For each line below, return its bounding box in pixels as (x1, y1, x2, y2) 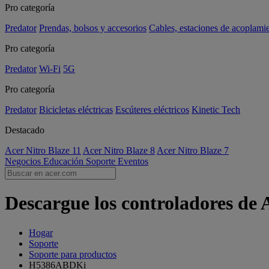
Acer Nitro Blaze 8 (83, 145, 155, 156)
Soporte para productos (29, 249, 116, 259)
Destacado (5, 125, 44, 135)
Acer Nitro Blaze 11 (5, 145, 81, 156)
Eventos (118, 156, 148, 166)
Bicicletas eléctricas (39, 104, 113, 115)
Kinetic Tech (192, 104, 240, 115)
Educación (43, 156, 86, 166)
